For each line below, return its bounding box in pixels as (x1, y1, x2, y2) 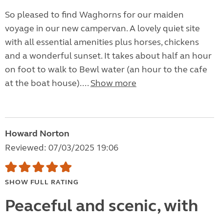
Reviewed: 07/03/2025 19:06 (5, 142, 118, 153)
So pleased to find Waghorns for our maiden (5, 9, 184, 21)
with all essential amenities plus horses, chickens (5, 37, 199, 48)
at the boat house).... (5, 78, 90, 89)
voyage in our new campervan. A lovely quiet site (5, 23, 200, 34)
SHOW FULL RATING (5, 178, 79, 187)
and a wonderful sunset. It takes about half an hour (5, 50, 212, 62)
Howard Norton (5, 128, 69, 139)
